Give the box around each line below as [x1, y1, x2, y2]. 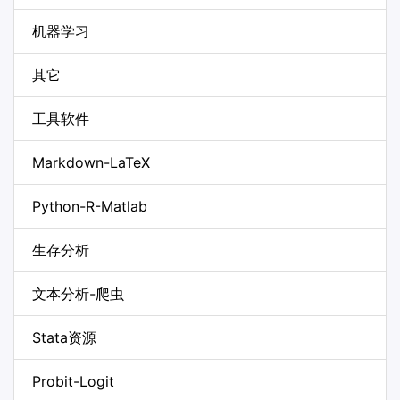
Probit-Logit [32, 371, 114, 390]
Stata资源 [32, 328, 96, 346]
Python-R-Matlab [32, 196, 147, 215]
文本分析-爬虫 [32, 284, 124, 303]
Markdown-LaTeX [32, 153, 150, 171]
